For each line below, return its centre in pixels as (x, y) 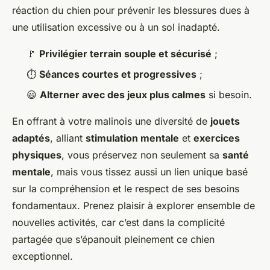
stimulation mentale (132, 138)
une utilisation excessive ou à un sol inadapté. (116, 27)
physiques (37, 155)
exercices (217, 138)
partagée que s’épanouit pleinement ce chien (113, 240)
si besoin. (229, 95)
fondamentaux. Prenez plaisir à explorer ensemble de (133, 206)
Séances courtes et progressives (118, 74)
